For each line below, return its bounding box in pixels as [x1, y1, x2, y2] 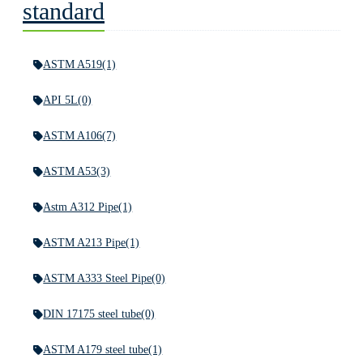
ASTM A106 [43, 130, 103, 142]
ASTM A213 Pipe [43, 237, 126, 249]
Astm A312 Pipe [43, 201, 119, 213]
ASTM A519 [43, 58, 103, 70]
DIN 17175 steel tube [43, 308, 142, 320]
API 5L [43, 94, 79, 106]
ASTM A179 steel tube [43, 344, 149, 356]
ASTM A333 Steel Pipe [43, 272, 152, 284]
